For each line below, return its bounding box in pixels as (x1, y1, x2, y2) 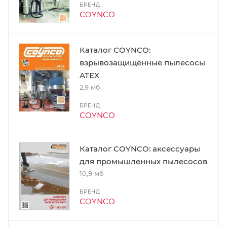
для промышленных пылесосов (80, 157, 207, 167)
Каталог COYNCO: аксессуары (80, 144, 200, 154)
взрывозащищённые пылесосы (80, 58, 205, 68)
